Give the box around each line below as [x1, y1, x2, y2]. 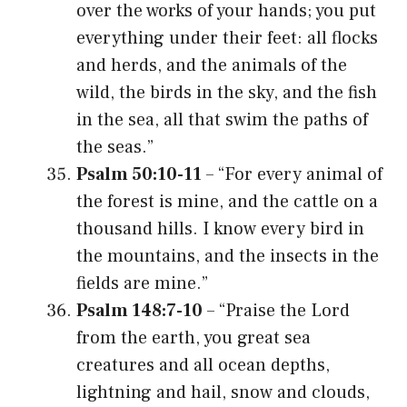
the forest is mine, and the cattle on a [76, 189, 378, 213]
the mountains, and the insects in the [76, 243, 379, 268]
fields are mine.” [76, 271, 208, 295]
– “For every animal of [202, 162, 382, 186]
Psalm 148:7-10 [76, 298, 203, 323]
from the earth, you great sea [76, 325, 311, 350]
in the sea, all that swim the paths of [76, 107, 368, 132]
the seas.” [76, 134, 154, 159]
